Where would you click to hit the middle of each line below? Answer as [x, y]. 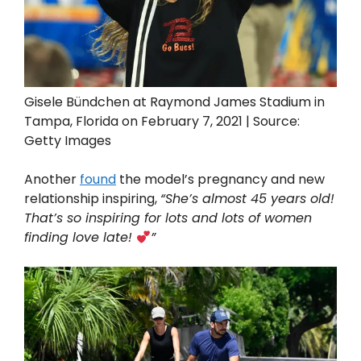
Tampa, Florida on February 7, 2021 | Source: [162, 122]
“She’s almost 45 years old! [247, 199]
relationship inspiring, [92, 199]
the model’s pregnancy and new [220, 180]
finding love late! [80, 238]
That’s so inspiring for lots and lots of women [168, 218]
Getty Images [68, 141]
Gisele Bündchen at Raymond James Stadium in [174, 102]
